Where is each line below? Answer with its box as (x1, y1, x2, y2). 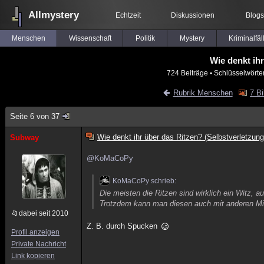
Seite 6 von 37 (10, 112, 60, 121)
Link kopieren (11, 252, 55, 260)
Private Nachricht (11, 240, 66, 248)
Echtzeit (115, 11, 141, 19)
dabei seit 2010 (19, 209, 68, 217)
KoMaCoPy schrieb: (113, 177, 177, 185)
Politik (135, 34, 155, 42)
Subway (10, 133, 39, 142)
